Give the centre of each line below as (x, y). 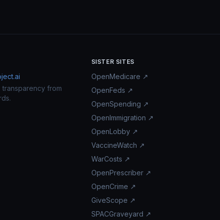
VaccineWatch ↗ (118, 145)
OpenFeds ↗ (112, 90)
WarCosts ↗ (110, 159)
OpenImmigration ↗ (122, 118)
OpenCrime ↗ (113, 186)
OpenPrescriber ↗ (121, 173)
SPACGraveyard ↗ (121, 214)
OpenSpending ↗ (120, 104)
